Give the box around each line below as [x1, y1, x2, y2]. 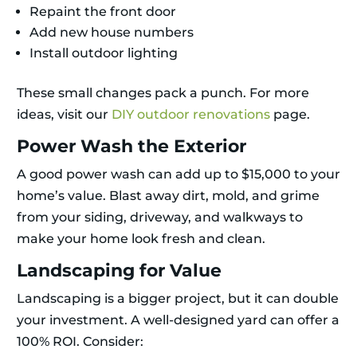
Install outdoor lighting [29, 45, 178, 61]
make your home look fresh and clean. [17, 231, 265, 247]
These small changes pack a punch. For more [17, 85, 309, 101]
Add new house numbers [29, 25, 194, 41]
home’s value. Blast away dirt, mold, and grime [17, 188, 320, 204]
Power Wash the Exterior [17, 135, 246, 158]
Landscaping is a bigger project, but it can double [17, 291, 339, 307]
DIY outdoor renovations [112, 107, 270, 123]
